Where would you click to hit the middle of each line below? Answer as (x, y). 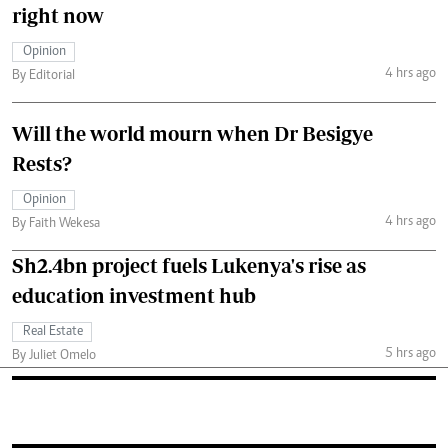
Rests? (42, 163)
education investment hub (134, 295)
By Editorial (43, 75)
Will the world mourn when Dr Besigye (192, 133)
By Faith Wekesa (56, 223)
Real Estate (53, 331)
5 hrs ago (410, 354)
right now (58, 15)
